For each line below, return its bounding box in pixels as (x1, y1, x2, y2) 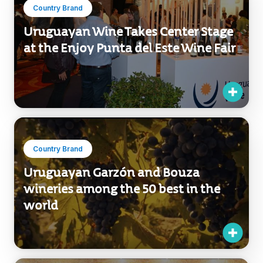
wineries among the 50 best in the (23, 181, 220, 197)
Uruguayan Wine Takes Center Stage (23, 23, 233, 39)
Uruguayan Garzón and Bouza (23, 164, 200, 180)
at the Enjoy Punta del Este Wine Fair (23, 40, 235, 56)
